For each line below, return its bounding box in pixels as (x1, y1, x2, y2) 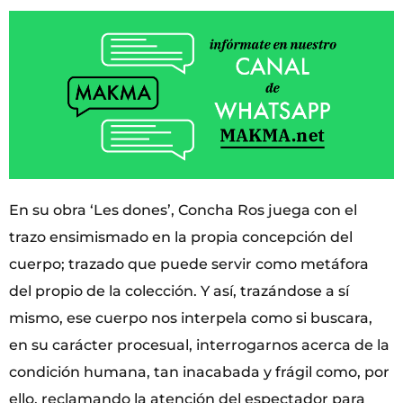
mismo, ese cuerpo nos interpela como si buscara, (9, 309, 372, 327)
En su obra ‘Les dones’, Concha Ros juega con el (9, 201, 357, 219)
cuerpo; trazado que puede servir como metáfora (9, 255, 369, 273)
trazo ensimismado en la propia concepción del (9, 228, 353, 246)
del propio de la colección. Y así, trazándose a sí (9, 282, 349, 300)
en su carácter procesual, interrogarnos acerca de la (9, 336, 390, 354)
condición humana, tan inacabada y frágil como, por (9, 363, 390, 381)
